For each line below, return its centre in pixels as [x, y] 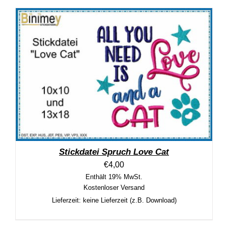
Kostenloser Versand [114, 187]
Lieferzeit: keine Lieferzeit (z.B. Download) [114, 200]
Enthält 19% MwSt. [114, 177]
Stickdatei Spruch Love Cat [114, 152]
